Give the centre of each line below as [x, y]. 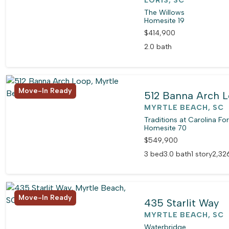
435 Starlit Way [182, 203]
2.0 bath [158, 47]
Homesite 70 [166, 128]
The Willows [165, 13]
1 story [202, 154]
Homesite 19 [165, 21]
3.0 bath [178, 154]
